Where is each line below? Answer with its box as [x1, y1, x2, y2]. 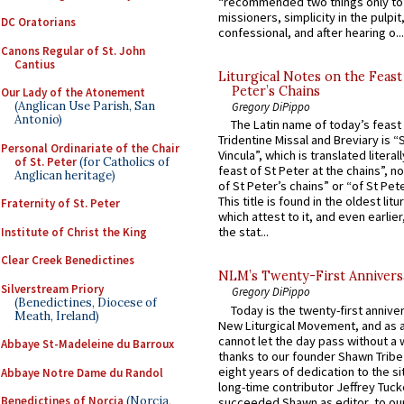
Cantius [14, 56, 55, 72]
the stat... [218, 224, 269, 241]
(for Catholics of [77, 153, 170, 170]
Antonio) [14, 112, 62, 127]
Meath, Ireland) [14, 308, 99, 324]
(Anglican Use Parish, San [14, 98, 155, 114]
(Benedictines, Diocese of [14, 294, 157, 310]
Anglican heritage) [14, 167, 115, 183]
